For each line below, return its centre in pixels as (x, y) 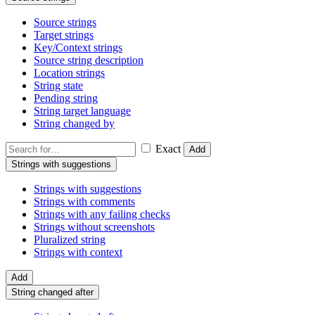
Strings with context (78, 252)
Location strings (69, 73)
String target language (82, 111)
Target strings (64, 35)
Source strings (65, 22)
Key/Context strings (78, 48)
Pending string (66, 98)
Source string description (89, 60)
